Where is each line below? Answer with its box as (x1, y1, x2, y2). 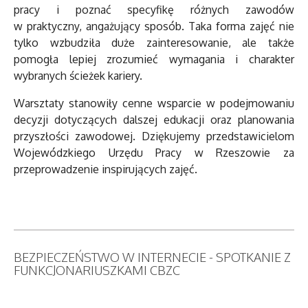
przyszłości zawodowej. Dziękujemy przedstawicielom (14, 129, 294, 144)
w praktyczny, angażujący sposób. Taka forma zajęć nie (14, 19, 294, 34)
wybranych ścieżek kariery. (14, 69, 142, 83)
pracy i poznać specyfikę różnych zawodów (14, 3, 294, 17)
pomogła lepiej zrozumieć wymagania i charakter (14, 52, 294, 67)
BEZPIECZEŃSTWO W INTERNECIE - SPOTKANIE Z (14, 250, 291, 265)
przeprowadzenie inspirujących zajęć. (14, 162, 197, 177)
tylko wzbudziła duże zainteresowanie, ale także (14, 36, 294, 50)
